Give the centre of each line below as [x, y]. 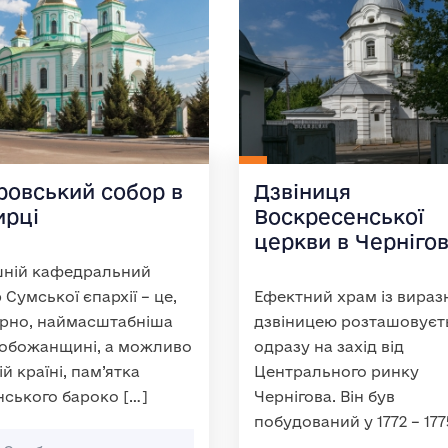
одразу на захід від [329, 346]
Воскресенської [339, 216]
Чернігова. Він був [324, 396]
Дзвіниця [302, 191]
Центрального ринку [336, 371]
